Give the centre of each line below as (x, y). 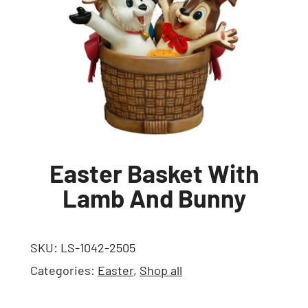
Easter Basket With (154, 173)
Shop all (161, 270)
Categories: (64, 270)
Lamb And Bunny (154, 198)
